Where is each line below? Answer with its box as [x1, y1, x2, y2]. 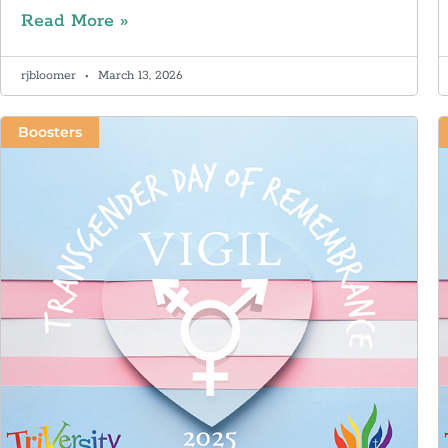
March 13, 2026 [94, 67, 182, 83]
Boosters [17, 123, 82, 142]
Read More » [21, 9, 128, 32]
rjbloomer [21, 67, 80, 83]
